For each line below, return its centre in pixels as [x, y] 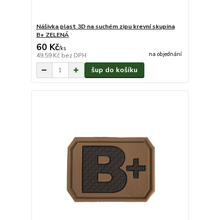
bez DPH [74, 55]
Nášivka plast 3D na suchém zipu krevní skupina [105, 27]
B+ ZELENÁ [52, 35]
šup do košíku [114, 70]
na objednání [165, 55]
